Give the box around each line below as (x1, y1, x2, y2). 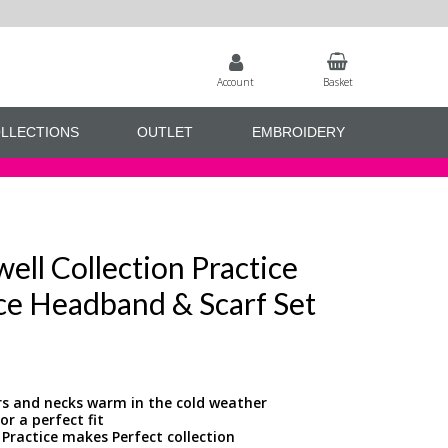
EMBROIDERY (251, 124, 345, 141)
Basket (322, 74, 353, 89)
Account (217, 74, 255, 89)
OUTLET (137, 124, 194, 141)
